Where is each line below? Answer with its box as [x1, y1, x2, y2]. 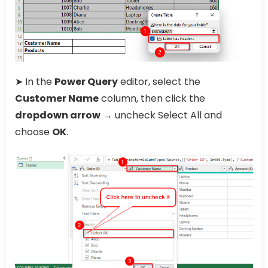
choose [15, 125, 52, 139]
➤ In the [15, 75, 54, 89]
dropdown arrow [15, 108, 100, 123]
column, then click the [99, 92, 205, 106]
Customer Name [15, 92, 99, 106]
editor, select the [118, 75, 200, 89]
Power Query [54, 75, 118, 89]
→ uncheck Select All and [100, 108, 222, 123]
